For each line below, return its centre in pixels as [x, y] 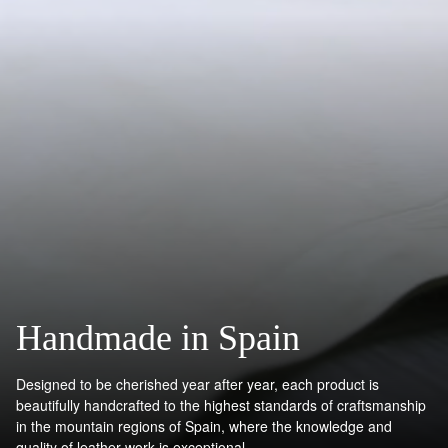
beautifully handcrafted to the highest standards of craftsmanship [221, 405]
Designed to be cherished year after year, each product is [197, 384]
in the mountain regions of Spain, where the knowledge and [204, 426]
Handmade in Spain [158, 338]
